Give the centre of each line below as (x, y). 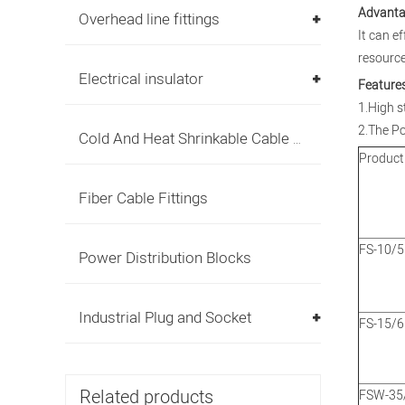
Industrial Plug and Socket (165, 318)
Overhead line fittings (149, 19)
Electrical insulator (141, 79)
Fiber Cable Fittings (143, 198)
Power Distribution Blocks (165, 258)
